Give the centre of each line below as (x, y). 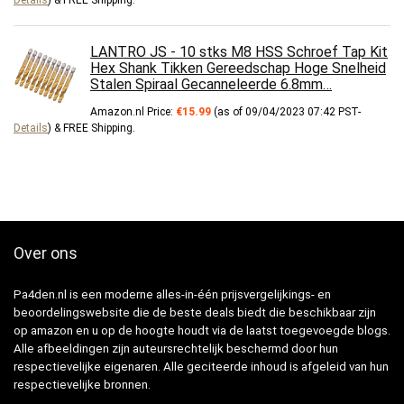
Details (31, 128)
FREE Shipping (98, 128)
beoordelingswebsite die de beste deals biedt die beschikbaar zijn (195, 312)
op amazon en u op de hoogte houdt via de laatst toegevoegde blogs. (202, 330)
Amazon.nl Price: (133, 111)
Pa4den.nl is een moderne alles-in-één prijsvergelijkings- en (172, 294)
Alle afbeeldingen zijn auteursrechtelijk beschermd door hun (176, 348)
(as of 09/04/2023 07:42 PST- (286, 111)
